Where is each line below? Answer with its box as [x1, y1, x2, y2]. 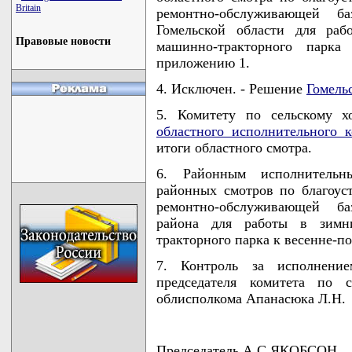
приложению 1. [156, 54, 250, 71]
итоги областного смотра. [156, 139, 312, 156]
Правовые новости [16, 35, 111, 47]
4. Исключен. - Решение [156, 80, 306, 97]
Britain [16, 2, 41, 13]
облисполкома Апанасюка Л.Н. [156, 290, 346, 306]
